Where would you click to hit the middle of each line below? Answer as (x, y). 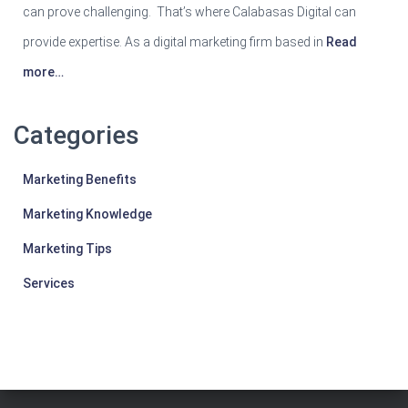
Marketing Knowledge (87, 214)
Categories (76, 135)
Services (49, 283)
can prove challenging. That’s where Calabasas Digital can (189, 11)
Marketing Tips (67, 248)
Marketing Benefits (80, 179)
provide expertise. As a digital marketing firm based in (173, 41)
